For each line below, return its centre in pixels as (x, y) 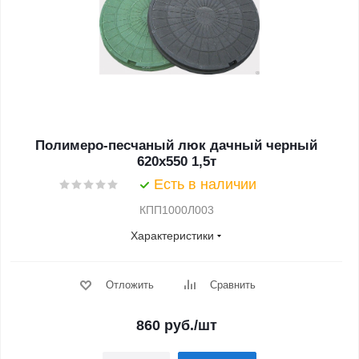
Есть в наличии (205, 184)
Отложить (129, 285)
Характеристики (172, 236)
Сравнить (232, 285)
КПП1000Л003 (176, 210)
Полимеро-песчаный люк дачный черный (176, 145)
